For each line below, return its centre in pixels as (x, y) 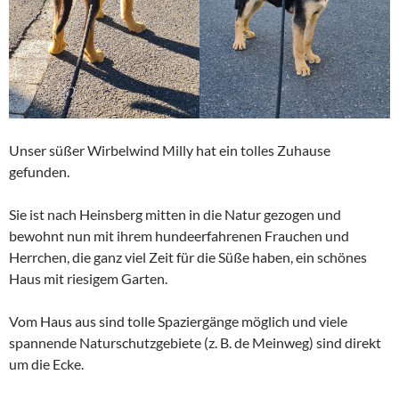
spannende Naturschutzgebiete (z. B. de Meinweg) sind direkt (195, 342)
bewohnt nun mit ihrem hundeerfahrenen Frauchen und (179, 235)
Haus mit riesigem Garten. (88, 278)
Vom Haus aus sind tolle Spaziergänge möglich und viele (178, 321)
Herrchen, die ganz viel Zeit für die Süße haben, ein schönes (188, 256)
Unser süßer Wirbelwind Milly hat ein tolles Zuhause (170, 150)
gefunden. (39, 171)
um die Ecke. (46, 363)
